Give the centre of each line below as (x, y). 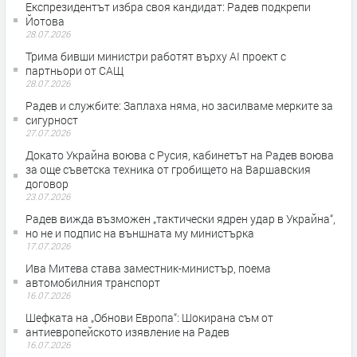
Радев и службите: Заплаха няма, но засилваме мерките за (179, 105)
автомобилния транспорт (93, 282)
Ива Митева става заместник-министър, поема (148, 268)
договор (47, 183)
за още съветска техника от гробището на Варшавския (168, 169)
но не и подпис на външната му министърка (140, 233)
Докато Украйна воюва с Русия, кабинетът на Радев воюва (180, 155)
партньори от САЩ (75, 70)
